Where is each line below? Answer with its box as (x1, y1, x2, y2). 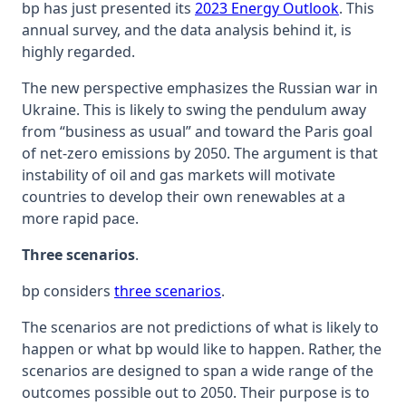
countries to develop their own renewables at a (22, 186, 345, 207)
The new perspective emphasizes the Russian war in (22, 77, 378, 98)
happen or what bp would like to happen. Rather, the (22, 338, 382, 359)
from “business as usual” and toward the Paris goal (22, 121, 372, 141)
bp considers (22, 280, 114, 301)
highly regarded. (22, 41, 135, 62)
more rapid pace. (22, 208, 139, 228)
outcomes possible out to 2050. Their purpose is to (22, 382, 370, 402)
